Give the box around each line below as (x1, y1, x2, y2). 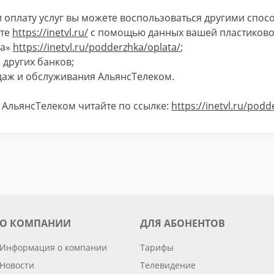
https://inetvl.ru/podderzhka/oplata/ (13, 40, 180, 54)
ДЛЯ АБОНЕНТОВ (140, 217, 225, 230)
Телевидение (140, 259, 196, 271)
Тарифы (140, 242, 174, 253)
